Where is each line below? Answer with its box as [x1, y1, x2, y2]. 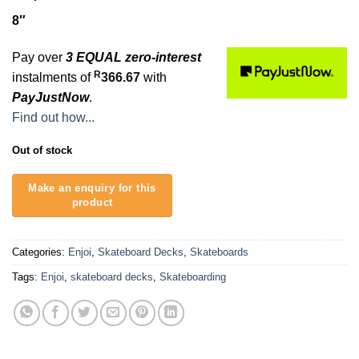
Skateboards [190, 246, 248, 259]
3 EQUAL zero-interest [66, 50, 201, 64]
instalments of [12, 70, 94, 84]
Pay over [12, 50, 66, 64]
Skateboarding [159, 271, 226, 284]
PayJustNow [12, 90, 89, 104]
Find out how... [12, 110, 95, 124]
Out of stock [12, 143, 72, 156]
